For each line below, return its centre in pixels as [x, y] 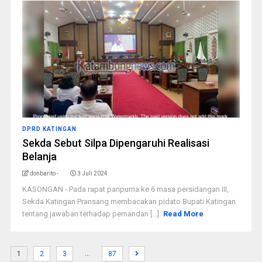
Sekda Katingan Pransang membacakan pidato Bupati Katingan [129, 201]
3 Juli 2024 [92, 173]
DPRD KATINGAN [49, 129]
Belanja [39, 156]
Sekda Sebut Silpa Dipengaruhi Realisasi [116, 143]
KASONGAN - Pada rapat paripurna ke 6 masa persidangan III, [125, 189]
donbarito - [44, 173]
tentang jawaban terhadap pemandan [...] [91, 214]
